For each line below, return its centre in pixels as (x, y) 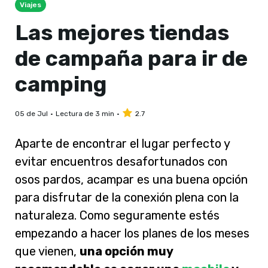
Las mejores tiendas (122, 33)
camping (61, 84)
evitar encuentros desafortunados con (121, 162)
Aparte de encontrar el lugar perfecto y (122, 144)
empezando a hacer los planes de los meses (132, 233)
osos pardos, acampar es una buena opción (131, 179)
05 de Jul (31, 114)
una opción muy (126, 251)
